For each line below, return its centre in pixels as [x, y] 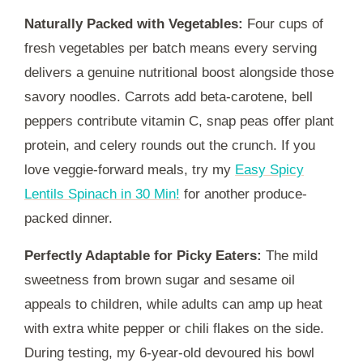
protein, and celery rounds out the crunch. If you [170, 145]
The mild [290, 255]
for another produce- [243, 194]
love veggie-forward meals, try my [130, 169]
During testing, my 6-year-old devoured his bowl [169, 352]
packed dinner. [68, 218]
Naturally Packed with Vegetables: [134, 23]
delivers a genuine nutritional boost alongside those [179, 72]
